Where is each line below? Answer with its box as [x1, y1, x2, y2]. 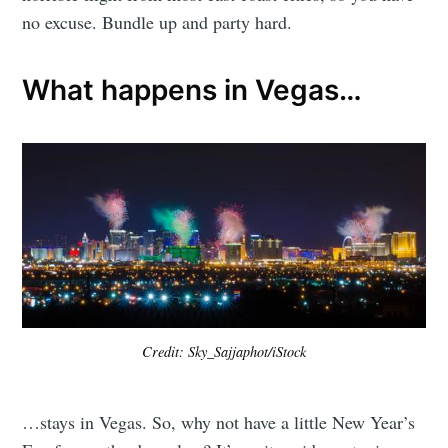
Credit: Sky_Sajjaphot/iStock [142, 341, 306, 361]
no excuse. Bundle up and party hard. [22, 9, 293, 34]
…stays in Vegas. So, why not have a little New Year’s [22, 409, 416, 434]
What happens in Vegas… [22, 73, 363, 108]
